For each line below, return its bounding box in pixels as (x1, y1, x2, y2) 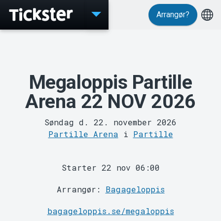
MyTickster (73, 140, 148, 159)
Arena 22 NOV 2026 (25, 90, 196, 113)
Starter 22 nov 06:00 (61, 162, 160, 173)
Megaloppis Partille (29, 71, 192, 94)
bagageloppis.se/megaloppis (47, 205, 174, 216)
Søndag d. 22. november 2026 (44, 116, 177, 127)
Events (87, 40, 134, 60)
